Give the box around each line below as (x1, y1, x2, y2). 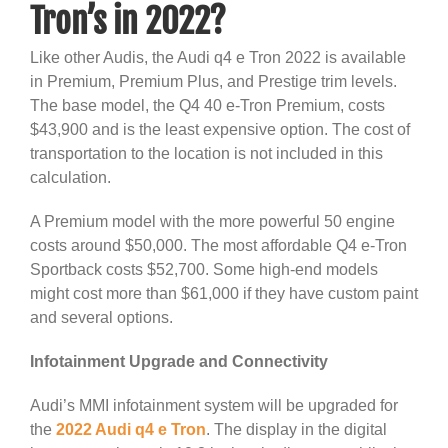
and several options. (30, 308, 173, 326)
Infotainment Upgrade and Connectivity (30, 352, 328, 370)
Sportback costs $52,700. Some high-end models (30, 260, 378, 278)
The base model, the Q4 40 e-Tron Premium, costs (30, 96, 385, 114)
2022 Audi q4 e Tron (56, 420, 206, 438)
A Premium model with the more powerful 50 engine (30, 212, 395, 230)
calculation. (30, 168, 111, 186)
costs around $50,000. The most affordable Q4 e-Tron (30, 236, 407, 254)
